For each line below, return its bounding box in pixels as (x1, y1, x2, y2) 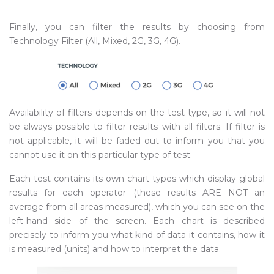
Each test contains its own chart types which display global (9, 173, 265, 184)
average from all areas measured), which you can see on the (9, 201, 265, 212)
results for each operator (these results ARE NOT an (9, 187, 265, 198)
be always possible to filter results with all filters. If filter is (9, 121, 265, 132)
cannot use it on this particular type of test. (9, 149, 192, 160)
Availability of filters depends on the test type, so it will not (9, 107, 265, 118)
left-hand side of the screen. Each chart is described (9, 215, 265, 226)
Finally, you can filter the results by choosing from (9, 21, 265, 32)
